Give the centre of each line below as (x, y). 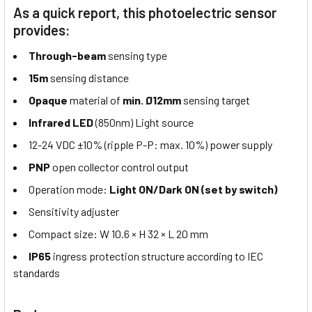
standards (37, 273)
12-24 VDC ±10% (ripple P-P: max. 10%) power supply (150, 145)
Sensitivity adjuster (74, 212)
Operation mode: (68, 189)
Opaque (48, 100)
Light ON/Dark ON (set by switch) (192, 189)
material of (95, 100)
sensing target (216, 100)
